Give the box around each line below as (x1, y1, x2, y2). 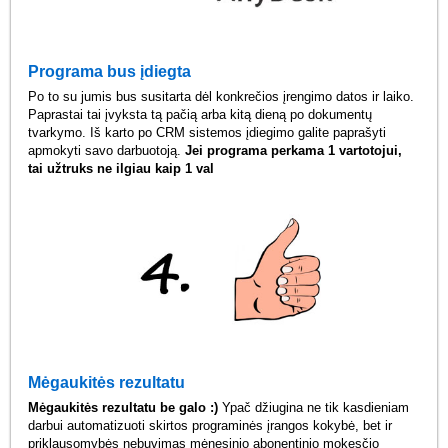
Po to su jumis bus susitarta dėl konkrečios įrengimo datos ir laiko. (28, 88, 415, 104)
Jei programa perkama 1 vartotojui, (185, 142, 403, 158)
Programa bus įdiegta (28, 62, 192, 80)
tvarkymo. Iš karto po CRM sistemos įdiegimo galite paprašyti (28, 124, 387, 140)
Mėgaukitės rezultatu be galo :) (28, 400, 219, 416)
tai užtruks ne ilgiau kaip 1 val (28, 160, 215, 176)
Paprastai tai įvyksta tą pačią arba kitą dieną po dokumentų (28, 106, 373, 122)
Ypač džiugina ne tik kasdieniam (218, 400, 410, 416)
